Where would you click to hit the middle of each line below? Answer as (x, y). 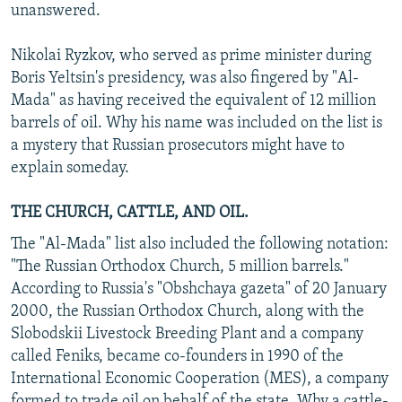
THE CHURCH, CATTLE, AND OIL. (130, 213)
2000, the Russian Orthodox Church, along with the (188, 311)
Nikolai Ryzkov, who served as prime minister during (191, 56)
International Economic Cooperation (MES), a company (200, 379)
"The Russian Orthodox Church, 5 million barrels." (180, 267)
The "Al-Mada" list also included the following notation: (200, 244)
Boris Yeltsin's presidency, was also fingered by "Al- (185, 78)
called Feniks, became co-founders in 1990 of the (177, 356)
